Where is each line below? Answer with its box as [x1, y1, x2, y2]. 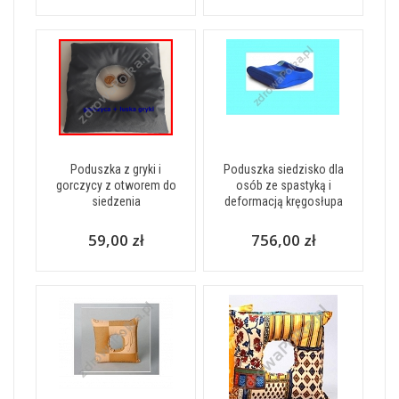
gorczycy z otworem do [55, 177, 176, 192]
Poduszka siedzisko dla [223, 161, 344, 176]
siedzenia [91, 193, 141, 208]
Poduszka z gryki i [70, 161, 161, 176]
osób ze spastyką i [235, 177, 331, 192]
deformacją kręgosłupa [224, 193, 343, 208]
